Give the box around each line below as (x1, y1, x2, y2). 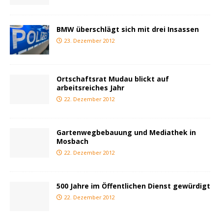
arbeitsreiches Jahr (56, 82, 124, 92)
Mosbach (56, 136, 88, 146)
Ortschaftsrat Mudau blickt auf (56, 74, 169, 83)
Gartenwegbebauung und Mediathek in (56, 127, 196, 137)
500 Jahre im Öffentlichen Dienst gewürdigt (56, 181, 210, 191)
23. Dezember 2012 (64, 36, 115, 44)
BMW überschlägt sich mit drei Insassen (56, 24, 199, 34)
